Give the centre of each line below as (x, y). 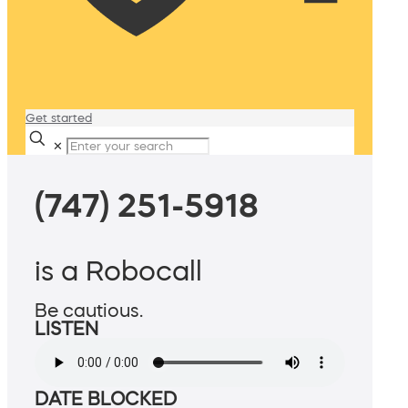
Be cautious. (89, 311)
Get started (59, 118)
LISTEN (66, 329)
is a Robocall (118, 271)
